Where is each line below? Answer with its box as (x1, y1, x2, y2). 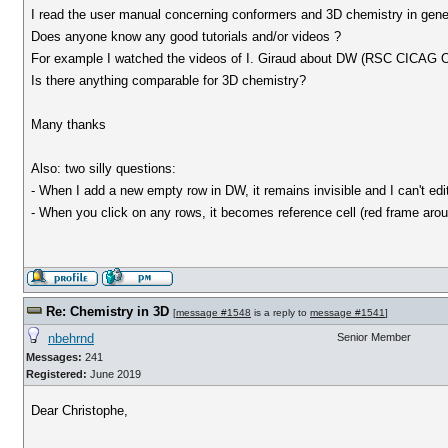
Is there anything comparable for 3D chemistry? (31, 73, 307, 88)
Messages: (26, 351, 82, 363)
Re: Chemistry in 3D (46, 304, 169, 319)
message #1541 (310, 307, 385, 318)
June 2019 (87, 368, 141, 380)
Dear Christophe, (31, 403, 129, 418)
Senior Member (337, 331, 411, 343)
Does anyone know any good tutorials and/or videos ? (31, 29, 342, 44)
